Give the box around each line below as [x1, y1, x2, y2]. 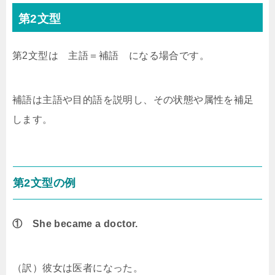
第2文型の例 [13, 177, 76, 190]
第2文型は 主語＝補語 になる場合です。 [12, 50, 209, 61]
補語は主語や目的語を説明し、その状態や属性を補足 [12, 95, 254, 106]
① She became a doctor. [12, 219, 138, 230]
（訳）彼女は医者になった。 [12, 263, 144, 274]
